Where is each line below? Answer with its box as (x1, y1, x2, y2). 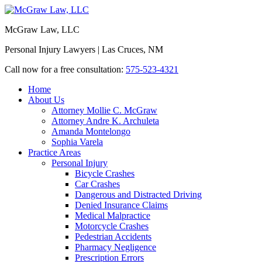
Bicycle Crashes (75, 168, 135, 178)
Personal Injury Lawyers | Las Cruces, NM (5, 44, 163, 54)
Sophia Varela (51, 137, 103, 147)
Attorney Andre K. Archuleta (51, 116, 159, 126)
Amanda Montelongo (51, 126, 130, 136)
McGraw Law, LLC (5, 25, 80, 35)
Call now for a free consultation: (5, 64, 126, 74)
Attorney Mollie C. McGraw (51, 105, 157, 115)
